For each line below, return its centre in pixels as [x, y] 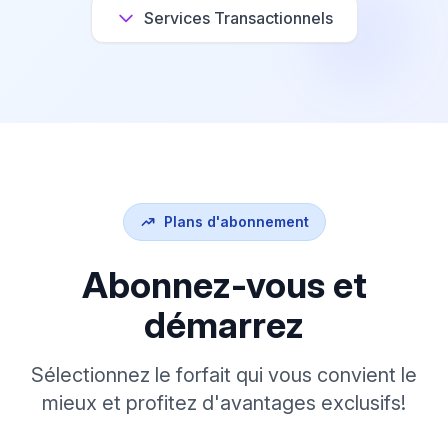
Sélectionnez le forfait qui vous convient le [224, 374]
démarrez [224, 324]
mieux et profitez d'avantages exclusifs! [224, 402]
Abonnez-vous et [224, 284]
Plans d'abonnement [236, 221]
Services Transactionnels [238, 17]
